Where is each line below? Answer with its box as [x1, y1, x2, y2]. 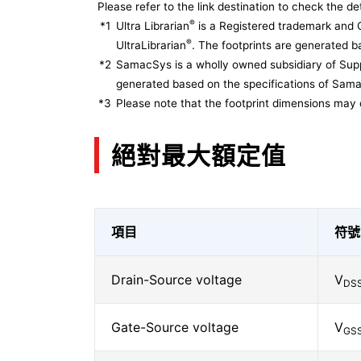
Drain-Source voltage [111, 272, 242, 288]
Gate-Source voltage [111, 319, 239, 335]
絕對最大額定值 [111, 140, 286, 170]
